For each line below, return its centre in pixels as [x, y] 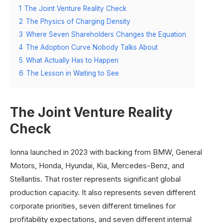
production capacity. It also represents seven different [103, 193]
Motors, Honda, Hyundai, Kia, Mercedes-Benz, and [97, 166]
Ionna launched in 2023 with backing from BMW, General [106, 152]
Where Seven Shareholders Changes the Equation [106, 35]
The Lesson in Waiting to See [73, 73]
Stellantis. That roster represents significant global [95, 179]
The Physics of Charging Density [78, 22]
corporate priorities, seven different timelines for [93, 206]
